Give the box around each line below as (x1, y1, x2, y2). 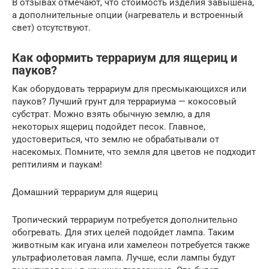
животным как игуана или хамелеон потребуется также (12, 239, 250, 250)
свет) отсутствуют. (12, 22, 91, 33)
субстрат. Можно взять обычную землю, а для (12, 108, 210, 119)
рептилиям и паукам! (12, 159, 102, 170)
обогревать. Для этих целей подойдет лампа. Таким (12, 226, 234, 238)
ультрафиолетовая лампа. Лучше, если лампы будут (12, 252, 235, 263)
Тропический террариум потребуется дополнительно (12, 214, 238, 225)
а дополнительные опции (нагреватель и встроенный (12, 9, 243, 20)
